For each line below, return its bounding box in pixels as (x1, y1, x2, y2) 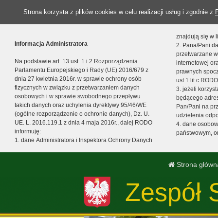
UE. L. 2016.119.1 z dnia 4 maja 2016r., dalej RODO (15, 119, 152, 126)
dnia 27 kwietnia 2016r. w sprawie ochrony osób (15, 75, 142, 82)
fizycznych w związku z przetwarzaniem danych (15, 84, 140, 91)
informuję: (15, 128, 41, 135)
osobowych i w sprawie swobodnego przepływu (15, 93, 141, 100)
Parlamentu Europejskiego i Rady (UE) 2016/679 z (15, 67, 148, 73)
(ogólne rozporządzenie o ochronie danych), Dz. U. (15, 110, 149, 117)
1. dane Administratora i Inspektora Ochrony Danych (15, 137, 152, 144)
